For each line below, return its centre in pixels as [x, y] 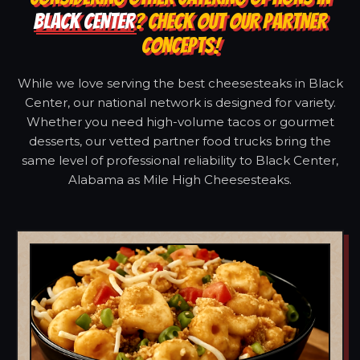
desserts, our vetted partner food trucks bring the [180, 141]
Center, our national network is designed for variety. [180, 102]
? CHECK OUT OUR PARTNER [230, 21]
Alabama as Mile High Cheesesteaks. [180, 179]
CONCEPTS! [180, 45]
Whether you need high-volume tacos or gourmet [180, 121]
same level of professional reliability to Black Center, [180, 160]
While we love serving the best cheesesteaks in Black [180, 83]
